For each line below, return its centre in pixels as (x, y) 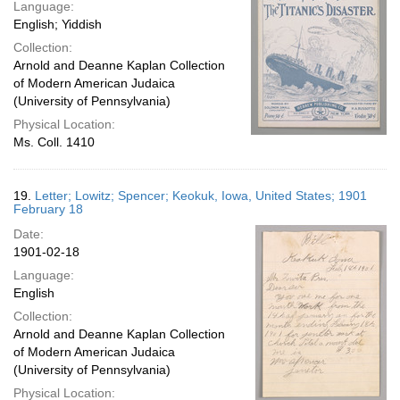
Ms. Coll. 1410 (54, 142)
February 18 (48, 209)
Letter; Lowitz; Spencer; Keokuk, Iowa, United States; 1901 (201, 196)
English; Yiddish (58, 24)
